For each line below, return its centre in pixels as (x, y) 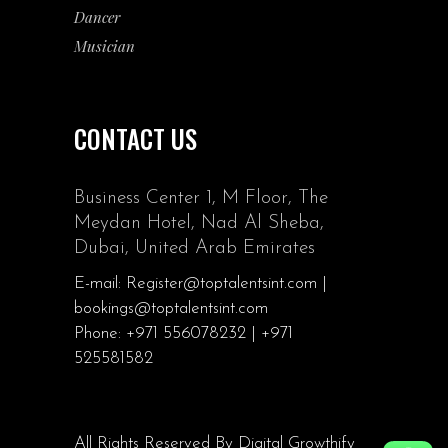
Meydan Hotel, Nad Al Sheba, (199, 223)
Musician (104, 46)
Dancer (97, 17)
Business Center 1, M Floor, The (201, 198)
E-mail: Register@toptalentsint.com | (200, 283)
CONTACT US (135, 138)
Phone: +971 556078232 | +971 (183, 333)
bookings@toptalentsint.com (171, 308)
